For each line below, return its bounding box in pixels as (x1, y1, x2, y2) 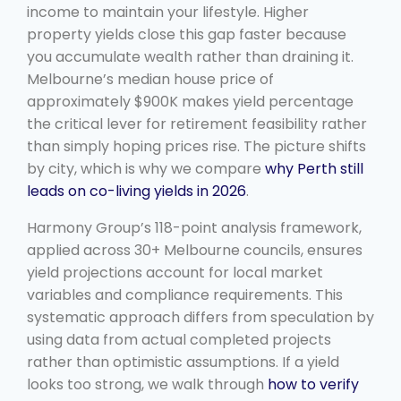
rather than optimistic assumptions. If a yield (27, 351, 339, 372)
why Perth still (265, 158, 363, 179)
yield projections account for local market (27, 261, 323, 283)
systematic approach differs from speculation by (27, 306, 374, 328)
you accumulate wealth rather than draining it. (27, 46, 354, 67)
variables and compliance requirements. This (27, 284, 343, 305)
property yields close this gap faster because (27, 23, 346, 45)
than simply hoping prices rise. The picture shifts (27, 135, 366, 157)
